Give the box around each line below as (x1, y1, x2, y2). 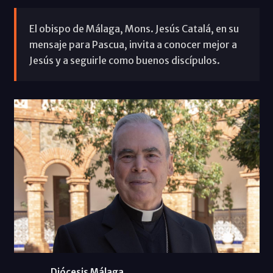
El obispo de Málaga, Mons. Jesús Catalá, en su (29, 22, 239, 35)
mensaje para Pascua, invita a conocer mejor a (29, 38, 237, 51)
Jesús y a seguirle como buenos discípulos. (29, 54, 220, 66)
